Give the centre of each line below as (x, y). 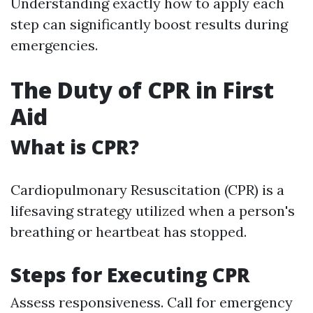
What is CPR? (75, 147)
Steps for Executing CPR (130, 275)
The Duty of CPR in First (142, 90)
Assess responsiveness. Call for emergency (152, 302)
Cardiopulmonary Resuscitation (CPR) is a (147, 190)
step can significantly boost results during (149, 24)
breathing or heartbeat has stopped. (129, 232)
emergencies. (54, 45)
